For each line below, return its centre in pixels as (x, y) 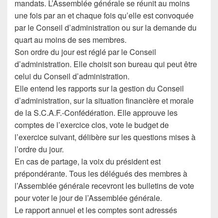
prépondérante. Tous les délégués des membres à (101, 173)
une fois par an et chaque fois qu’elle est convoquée (104, 15)
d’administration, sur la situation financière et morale (104, 100)
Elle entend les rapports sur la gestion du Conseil (99, 88)
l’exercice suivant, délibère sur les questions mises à (105, 137)
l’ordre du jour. (39, 149)
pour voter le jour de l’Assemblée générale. (88, 198)
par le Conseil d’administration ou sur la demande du (106, 27)
